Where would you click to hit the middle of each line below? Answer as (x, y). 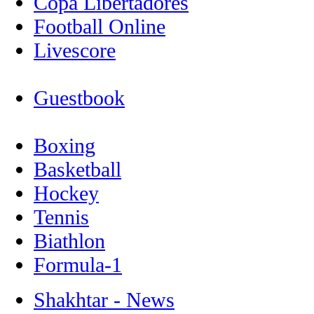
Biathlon (69, 241)
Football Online (100, 26)
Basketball (77, 169)
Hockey (66, 193)
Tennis (61, 217)
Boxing (64, 145)
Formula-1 (78, 265)
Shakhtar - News (104, 300)
